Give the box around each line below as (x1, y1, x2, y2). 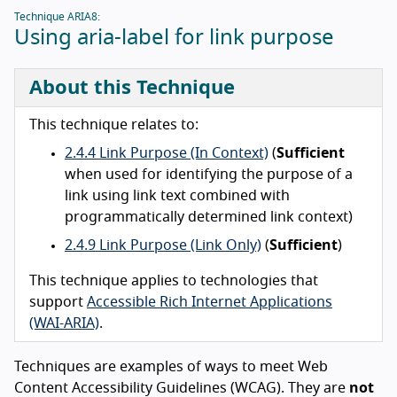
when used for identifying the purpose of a (65, 167, 353, 182)
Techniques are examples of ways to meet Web (14, 359, 328, 374)
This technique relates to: (29, 117, 198, 132)
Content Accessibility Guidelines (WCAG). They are (14, 380, 349, 395)
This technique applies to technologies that (29, 273, 318, 288)
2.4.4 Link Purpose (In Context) (65, 145, 269, 160)
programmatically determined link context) (65, 209, 353, 224)
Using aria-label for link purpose (14, 27, 334, 49)
